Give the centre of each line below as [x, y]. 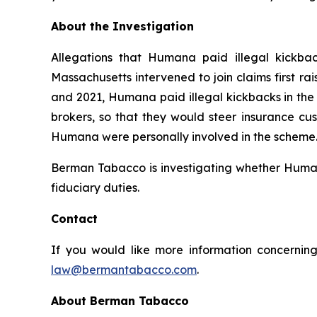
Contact [74, 219]
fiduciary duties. [95, 188]
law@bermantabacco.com [124, 270]
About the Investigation [122, 27]
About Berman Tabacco [120, 301]
